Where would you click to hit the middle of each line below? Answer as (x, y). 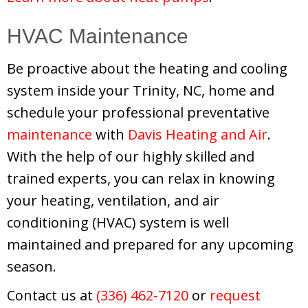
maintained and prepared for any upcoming (150, 244)
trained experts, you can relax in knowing (141, 178)
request (235, 295)
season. (32, 266)
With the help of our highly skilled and (131, 156)
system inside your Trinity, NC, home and (141, 90)
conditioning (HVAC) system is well (118, 222)
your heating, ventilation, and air (113, 200)
